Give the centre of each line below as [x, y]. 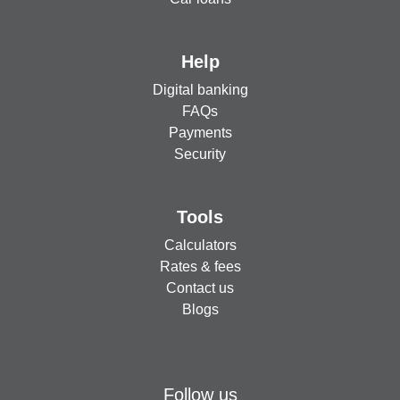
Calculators [200, 245]
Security [200, 154]
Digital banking [200, 89]
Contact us [200, 287]
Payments [200, 132]
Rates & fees [200, 266]
